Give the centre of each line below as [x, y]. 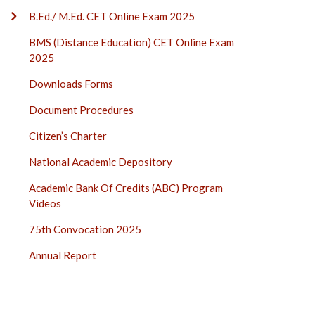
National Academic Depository [101, 162]
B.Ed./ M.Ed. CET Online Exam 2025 [112, 16]
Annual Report [63, 255]
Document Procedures [81, 110]
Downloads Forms [71, 84]
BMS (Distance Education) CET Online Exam [131, 42]
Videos [45, 203]
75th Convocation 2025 [85, 229]
